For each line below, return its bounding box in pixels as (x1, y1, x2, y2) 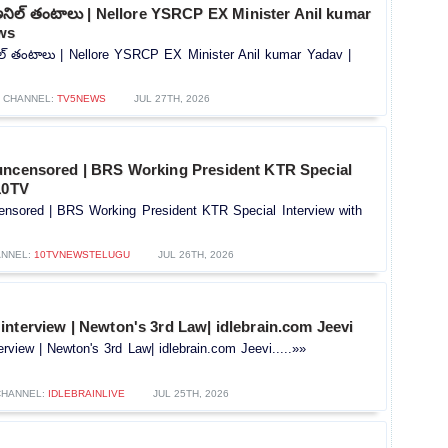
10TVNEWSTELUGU (33, 249, 130, 261)
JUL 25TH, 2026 (152, 388, 229, 400)
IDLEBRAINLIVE (47, 388, 125, 400)
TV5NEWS (57, 92, 106, 104)
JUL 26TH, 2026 (157, 249, 234, 261)
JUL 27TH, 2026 (134, 92, 210, 104)
